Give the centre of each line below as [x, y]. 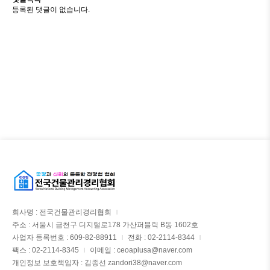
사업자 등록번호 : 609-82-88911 [64, 237]
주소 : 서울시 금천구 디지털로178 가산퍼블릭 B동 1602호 [105, 225]
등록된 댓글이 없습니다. [51, 10]
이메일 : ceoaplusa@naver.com [141, 250]
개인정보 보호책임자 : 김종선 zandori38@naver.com [97, 263]
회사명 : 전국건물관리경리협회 [62, 212]
